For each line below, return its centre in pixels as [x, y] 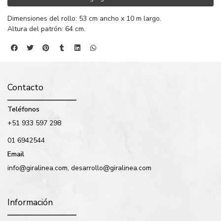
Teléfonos [23, 110]
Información [30, 203]
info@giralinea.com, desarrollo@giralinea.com [79, 168]
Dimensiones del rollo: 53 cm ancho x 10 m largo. [84, 19]
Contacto [25, 88]
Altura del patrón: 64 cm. [46, 29]
